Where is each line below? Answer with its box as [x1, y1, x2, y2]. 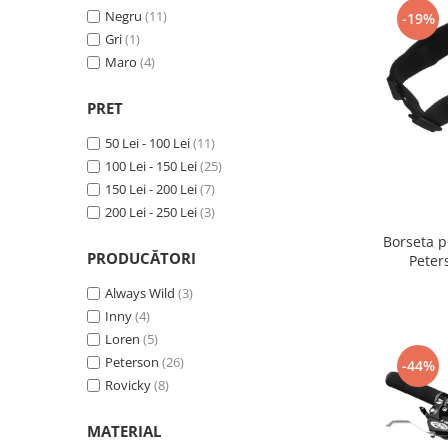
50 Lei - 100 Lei [105, 133, 190, 152]
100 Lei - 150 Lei [105, 156, 197, 175]
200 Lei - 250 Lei [105, 202, 197, 221]
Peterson [105, 352, 159, 371]
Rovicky [105, 375, 151, 394]
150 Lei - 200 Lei [105, 179, 197, 198]
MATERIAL [87, 420, 161, 441]
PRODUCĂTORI [87, 247, 196, 268]
